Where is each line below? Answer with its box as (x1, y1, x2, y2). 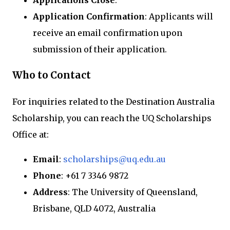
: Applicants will (145, 11, 213, 22)
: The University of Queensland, (68, 186, 198, 197)
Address (33, 186, 68, 197)
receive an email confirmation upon (33, 28, 182, 39)
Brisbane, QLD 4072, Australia (33, 203, 156, 214)
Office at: (12, 129, 49, 140)
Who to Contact (12, 69, 93, 82)
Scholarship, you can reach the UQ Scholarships (12, 112, 212, 123)
